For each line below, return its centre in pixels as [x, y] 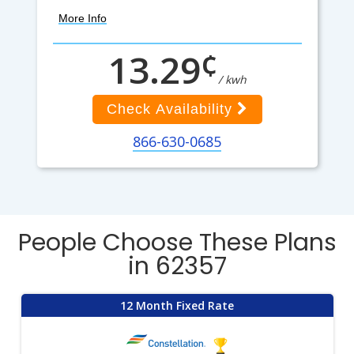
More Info [82, 18]
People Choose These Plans [177, 243]
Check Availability [171, 109]
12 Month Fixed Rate [177, 305]
